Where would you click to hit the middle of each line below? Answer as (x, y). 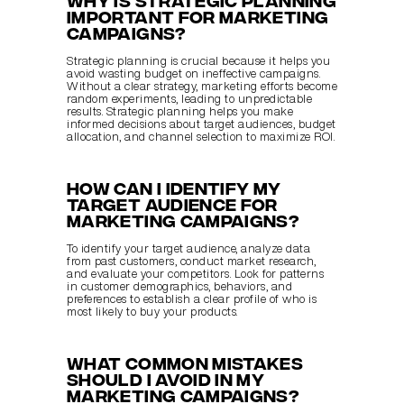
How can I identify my (174, 188)
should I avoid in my (166, 379)
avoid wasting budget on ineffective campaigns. (193, 74)
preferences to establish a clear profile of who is (192, 299)
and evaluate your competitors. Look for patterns (195, 274)
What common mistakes (185, 363)
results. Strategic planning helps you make (180, 112)
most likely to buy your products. (152, 312)
